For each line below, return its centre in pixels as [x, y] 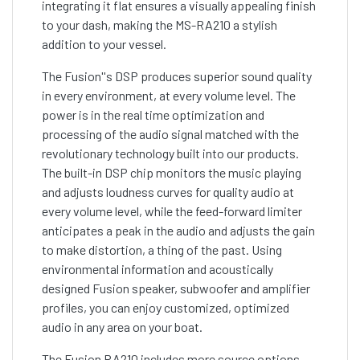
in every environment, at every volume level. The [169, 96]
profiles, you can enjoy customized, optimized [166, 308]
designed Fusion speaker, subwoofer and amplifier [176, 288]
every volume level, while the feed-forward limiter [172, 211]
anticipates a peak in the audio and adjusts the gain [178, 231]
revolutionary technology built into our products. [170, 153]
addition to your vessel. [104, 44]
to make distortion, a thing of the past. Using [162, 250]
